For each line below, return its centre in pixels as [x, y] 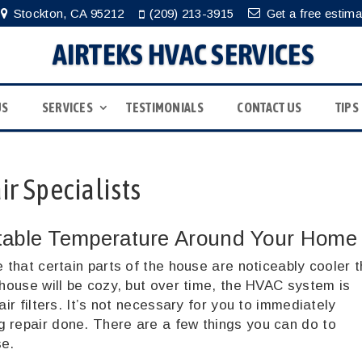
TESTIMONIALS [165, 107]
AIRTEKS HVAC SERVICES [183, 55]
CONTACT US [269, 107]
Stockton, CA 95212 [69, 13]
